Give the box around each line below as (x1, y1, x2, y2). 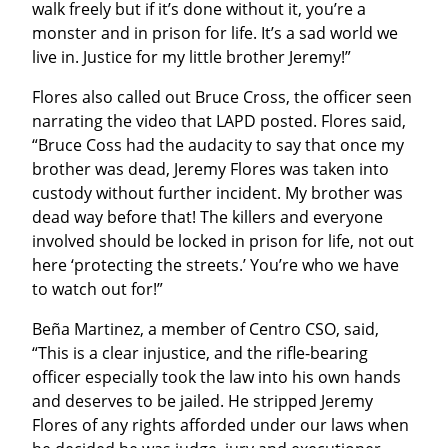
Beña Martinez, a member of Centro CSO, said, (32, 318, 379, 341)
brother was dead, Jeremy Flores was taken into (32, 158, 389, 181)
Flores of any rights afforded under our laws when (32, 414, 409, 437)
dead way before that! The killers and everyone (32, 206, 383, 229)
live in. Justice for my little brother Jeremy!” (32, 46, 351, 69)
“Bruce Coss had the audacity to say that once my (32, 134, 404, 157)
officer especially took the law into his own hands (32, 366, 401, 389)
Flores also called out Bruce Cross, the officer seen (32, 86, 412, 109)
